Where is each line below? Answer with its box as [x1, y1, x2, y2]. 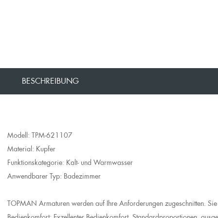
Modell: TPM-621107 [7, 131, 73, 140]
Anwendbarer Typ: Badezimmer [7, 172, 101, 181]
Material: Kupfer [7, 145, 55, 153]
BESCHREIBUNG [22, 76, 79, 86]
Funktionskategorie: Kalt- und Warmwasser [7, 158, 133, 167]
